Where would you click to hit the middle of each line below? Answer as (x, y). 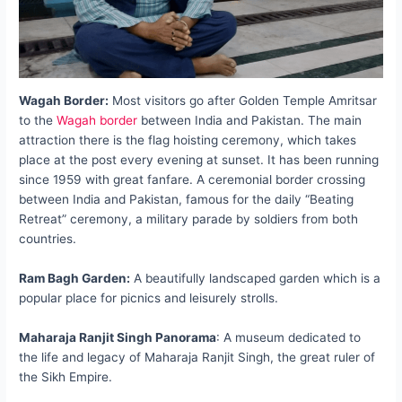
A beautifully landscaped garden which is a (256, 278)
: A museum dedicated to (289, 337)
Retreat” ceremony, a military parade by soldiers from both (189, 218)
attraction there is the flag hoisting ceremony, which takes (188, 140)
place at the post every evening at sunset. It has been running (199, 159)
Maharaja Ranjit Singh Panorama (118, 337)
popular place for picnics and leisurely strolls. (149, 297)
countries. (48, 238)
